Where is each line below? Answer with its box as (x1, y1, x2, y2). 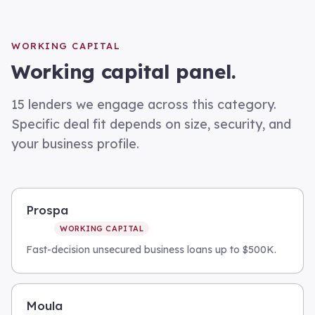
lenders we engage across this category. (25, 96, 276, 112)
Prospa (26, 202, 68, 217)
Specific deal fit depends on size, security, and (11, 116, 291, 132)
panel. (169, 59, 236, 84)
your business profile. (11, 136, 139, 152)
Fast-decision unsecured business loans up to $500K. (26, 243, 276, 256)
